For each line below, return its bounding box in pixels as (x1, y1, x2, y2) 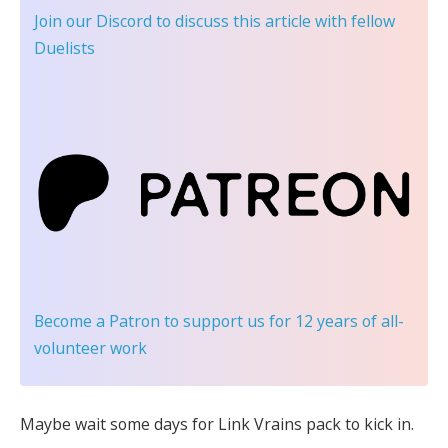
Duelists (34, 36, 95, 59)
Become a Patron (34, 309, 160, 332)
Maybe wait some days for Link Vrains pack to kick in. (20, 413, 414, 435)
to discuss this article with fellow (152, 9, 395, 32)
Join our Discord (34, 9, 152, 32)
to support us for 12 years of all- (160, 309, 404, 332)
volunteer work (34, 336, 147, 359)
